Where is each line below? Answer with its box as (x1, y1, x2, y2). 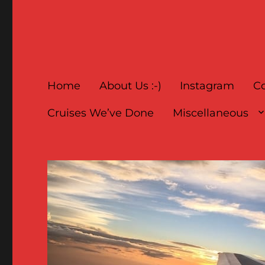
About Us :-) (99, 79, 161, 92)
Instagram (180, 79, 235, 92)
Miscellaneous (172, 106, 248, 120)
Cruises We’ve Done (47, 106, 154, 120)
